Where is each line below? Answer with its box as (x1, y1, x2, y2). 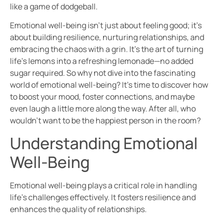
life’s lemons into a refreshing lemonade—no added (10, 55, 193, 67)
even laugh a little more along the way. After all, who (10, 103, 196, 114)
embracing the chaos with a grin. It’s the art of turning (10, 44, 203, 55)
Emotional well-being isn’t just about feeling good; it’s (10, 20, 202, 31)
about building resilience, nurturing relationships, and (10, 32, 204, 43)
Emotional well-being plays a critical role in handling (10, 179, 197, 191)
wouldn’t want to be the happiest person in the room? (10, 115, 201, 126)
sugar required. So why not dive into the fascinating (10, 67, 195, 79)
